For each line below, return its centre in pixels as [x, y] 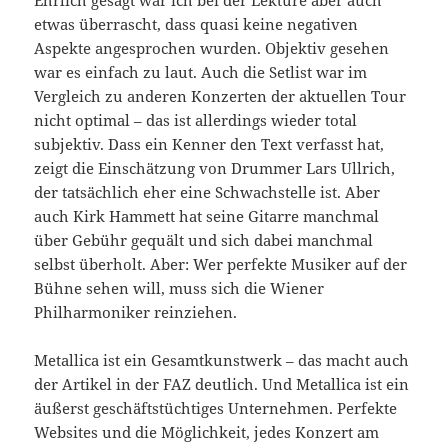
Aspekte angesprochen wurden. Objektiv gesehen [212, 48]
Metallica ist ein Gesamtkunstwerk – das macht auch [222, 360]
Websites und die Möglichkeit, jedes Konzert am [207, 432]
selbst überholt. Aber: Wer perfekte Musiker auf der [221, 264]
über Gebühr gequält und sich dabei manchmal [204, 240]
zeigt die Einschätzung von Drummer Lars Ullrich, [215, 168]
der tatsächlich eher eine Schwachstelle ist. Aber [207, 192]
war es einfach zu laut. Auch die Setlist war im [201, 72]
